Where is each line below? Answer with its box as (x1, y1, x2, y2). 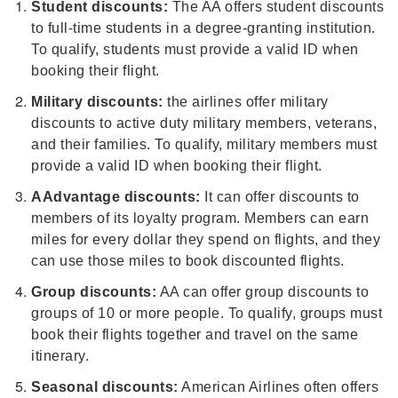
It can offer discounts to (200, 189, 360, 204)
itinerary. (31, 348, 89, 363)
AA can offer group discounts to (156, 284, 369, 299)
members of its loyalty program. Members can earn (31, 211, 369, 226)
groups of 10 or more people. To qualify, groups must (31, 306, 382, 321)
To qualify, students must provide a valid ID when (31, 42, 359, 57)
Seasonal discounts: (31, 379, 179, 394)
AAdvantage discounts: (31, 189, 201, 204)
